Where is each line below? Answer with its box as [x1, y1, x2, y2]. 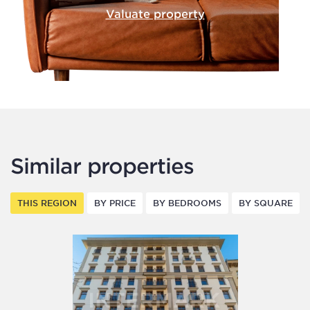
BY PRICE [94, 197, 136, 208]
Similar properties [10, 154, 194, 178]
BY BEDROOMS [153, 197, 221, 208]
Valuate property [105, 6, 205, 20]
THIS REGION [17, 197, 77, 208]
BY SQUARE [239, 197, 293, 208]
